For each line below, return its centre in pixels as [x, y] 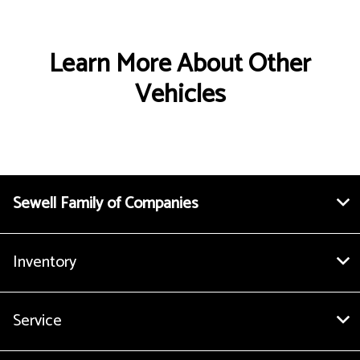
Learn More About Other [180, 65]
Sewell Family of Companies [106, 204]
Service [37, 321]
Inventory [45, 263]
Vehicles [180, 95]
